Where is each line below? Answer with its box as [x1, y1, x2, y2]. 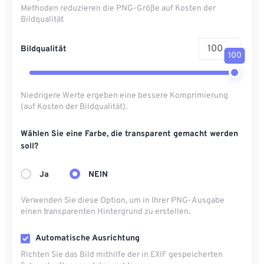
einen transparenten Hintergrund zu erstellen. [21, 207, 190, 217]
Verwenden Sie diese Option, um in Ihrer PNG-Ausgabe [21, 196, 225, 206]
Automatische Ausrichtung [35, 233, 140, 243]
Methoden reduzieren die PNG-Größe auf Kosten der [21, 4, 216, 14]
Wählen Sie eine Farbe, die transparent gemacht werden [21, 129, 238, 139]
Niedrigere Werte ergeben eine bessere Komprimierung [21, 91, 228, 101]
